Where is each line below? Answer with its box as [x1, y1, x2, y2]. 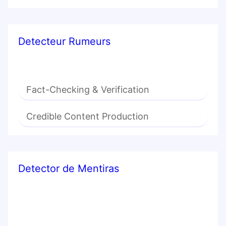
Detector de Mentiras [18, 162, 119, 175]
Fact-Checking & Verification [26, 84, 149, 95]
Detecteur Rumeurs [18, 35, 110, 48]
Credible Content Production [26, 111, 149, 122]
